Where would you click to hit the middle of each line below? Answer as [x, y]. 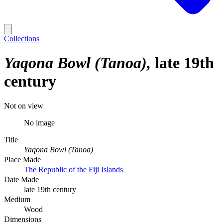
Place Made [22, 159]
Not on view [24, 106]
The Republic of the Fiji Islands [73, 169]
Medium [17, 199]
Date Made [21, 179]
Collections [22, 39]
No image [39, 122]
